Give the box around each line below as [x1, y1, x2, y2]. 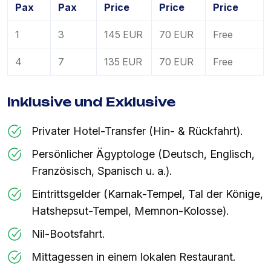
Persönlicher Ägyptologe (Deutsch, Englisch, [31, 148, 255, 161]
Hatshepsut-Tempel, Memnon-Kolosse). [31, 204, 229, 218]
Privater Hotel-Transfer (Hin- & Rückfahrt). [31, 125, 243, 138]
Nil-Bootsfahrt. [31, 227, 105, 241]
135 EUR [104, 56, 142, 68]
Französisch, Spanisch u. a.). [31, 165, 172, 178]
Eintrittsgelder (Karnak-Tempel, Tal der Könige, [31, 188, 263, 201]
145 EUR [104, 28, 143, 41]
